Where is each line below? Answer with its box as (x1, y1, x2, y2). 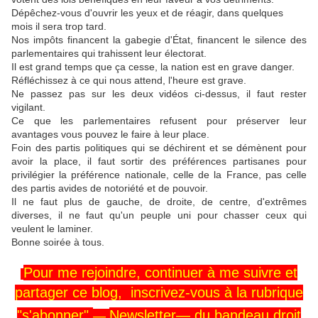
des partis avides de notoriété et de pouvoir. (11, 182, 208, 194)
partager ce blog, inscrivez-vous (15, 285, 220, 301)
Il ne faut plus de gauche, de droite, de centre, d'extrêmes (11, 196, 307, 208)
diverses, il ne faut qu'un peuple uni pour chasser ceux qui (11, 209, 307, 221)
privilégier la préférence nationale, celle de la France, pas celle (11, 169, 307, 181)
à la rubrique (224, 285, 303, 301)
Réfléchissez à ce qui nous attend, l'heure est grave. (11, 75, 246, 87)
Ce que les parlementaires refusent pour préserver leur (11, 115, 307, 127)
